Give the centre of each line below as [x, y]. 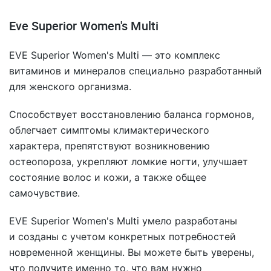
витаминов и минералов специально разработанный [135, 71]
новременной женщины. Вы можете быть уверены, [132, 252]
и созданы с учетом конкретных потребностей [122, 237]
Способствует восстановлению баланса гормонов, [132, 114]
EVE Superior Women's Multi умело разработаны [123, 221]
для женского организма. [70, 87]
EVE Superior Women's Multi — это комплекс [115, 55]
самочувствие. [44, 193]
